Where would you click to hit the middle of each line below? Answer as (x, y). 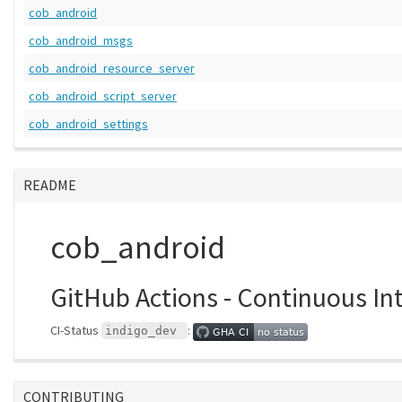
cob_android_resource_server (112, 68)
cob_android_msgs (81, 40)
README (50, 185)
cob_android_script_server (103, 96)
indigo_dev (144, 331)
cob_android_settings (88, 124)
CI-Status (76, 330)
